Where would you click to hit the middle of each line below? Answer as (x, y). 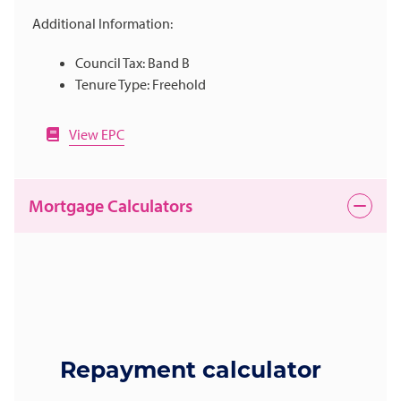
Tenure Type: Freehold (141, 85)
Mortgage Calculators (111, 206)
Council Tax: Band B (132, 63)
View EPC (97, 135)
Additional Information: (102, 24)
